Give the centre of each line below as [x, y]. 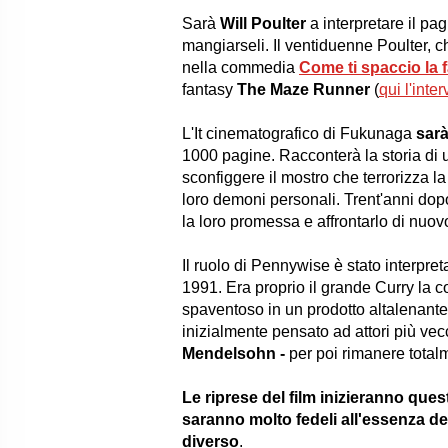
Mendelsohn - [235, 353]
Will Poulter [263, 23]
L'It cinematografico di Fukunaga [299, 133]
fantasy [207, 89]
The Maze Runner [301, 89]
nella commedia [240, 67]
